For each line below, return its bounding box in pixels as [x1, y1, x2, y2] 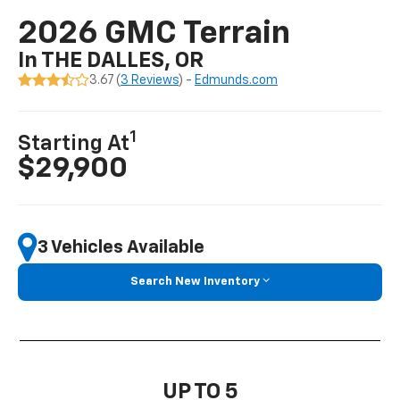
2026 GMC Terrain [18, 18, 291, 51]
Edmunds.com [195, 74, 279, 87]
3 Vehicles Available [37, 237, 205, 256]
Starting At [18, 133, 130, 155]
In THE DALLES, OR [18, 50, 204, 72]
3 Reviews [121, 74, 179, 87]
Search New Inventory [130, 275, 260, 287]
